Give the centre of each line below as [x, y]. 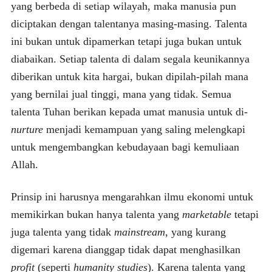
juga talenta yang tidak [62, 232]
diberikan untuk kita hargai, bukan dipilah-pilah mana [129, 76]
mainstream [139, 232]
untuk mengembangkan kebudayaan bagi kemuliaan [125, 147]
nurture [27, 129]
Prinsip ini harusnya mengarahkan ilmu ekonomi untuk [132, 196]
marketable [206, 214]
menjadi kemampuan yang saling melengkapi [144, 129]
